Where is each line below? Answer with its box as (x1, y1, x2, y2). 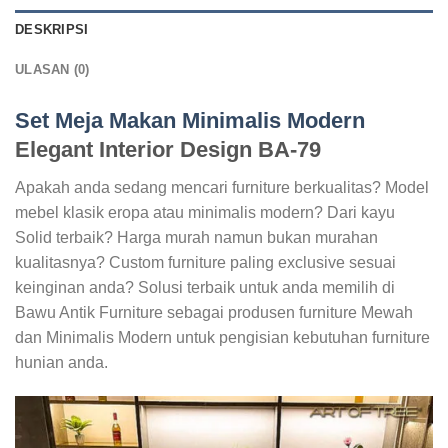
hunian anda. (15, 353, 108, 371)
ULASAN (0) (15, 61, 90, 77)
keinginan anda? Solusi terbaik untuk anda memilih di (15, 278, 395, 296)
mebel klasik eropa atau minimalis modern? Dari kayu (15, 203, 395, 221)
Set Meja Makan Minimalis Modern (15, 107, 365, 133)
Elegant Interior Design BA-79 (15, 136, 321, 162)
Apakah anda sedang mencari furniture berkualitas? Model (15, 178, 429, 196)
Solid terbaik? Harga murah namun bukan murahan (15, 228, 378, 246)
